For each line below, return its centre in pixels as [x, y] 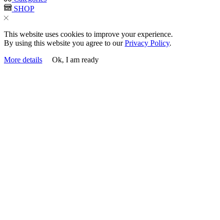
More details [23, 59]
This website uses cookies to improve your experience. [88, 34]
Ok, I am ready [75, 59]
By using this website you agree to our [64, 43]
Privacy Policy [147, 43]
